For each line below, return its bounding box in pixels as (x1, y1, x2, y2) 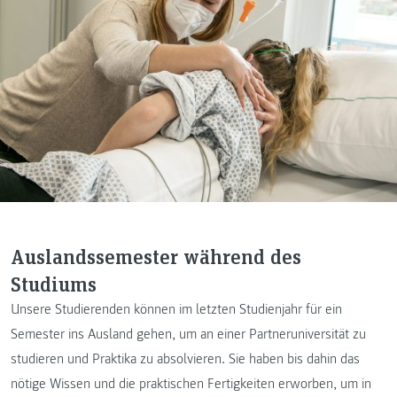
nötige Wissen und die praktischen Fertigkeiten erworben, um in (11, 374, 371, 393)
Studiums (11, 269, 97, 297)
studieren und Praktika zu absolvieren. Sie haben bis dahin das (11, 349, 360, 368)
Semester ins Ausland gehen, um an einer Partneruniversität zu (11, 324, 366, 343)
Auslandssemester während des (11, 241, 301, 269)
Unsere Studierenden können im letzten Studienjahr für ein (11, 300, 342, 318)
